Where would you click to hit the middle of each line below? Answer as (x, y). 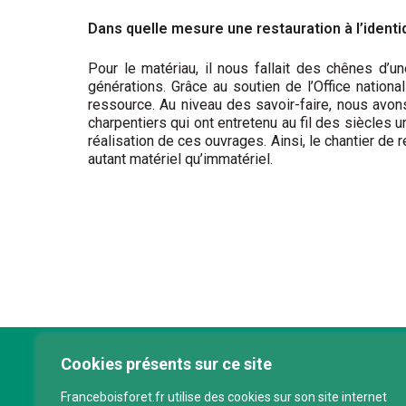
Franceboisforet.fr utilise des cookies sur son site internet (224, 397)
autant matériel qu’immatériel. (180, 159)
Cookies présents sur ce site (166, 364)
